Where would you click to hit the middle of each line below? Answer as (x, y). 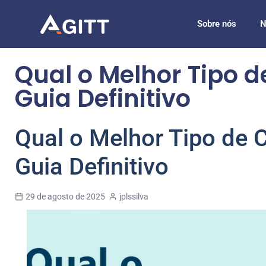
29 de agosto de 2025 (67, 197)
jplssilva (134, 197)
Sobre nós (216, 24)
